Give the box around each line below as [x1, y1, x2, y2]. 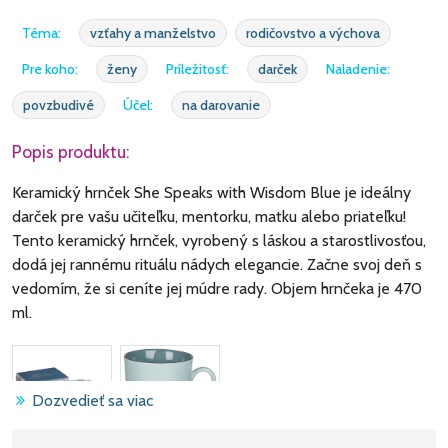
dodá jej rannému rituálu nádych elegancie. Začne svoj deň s [12, 254, 422, 274]
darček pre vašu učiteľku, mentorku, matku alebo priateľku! [12, 206, 406, 226]
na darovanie [182, 95, 260, 114]
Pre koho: [22, 59, 78, 78]
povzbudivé [23, 95, 94, 114]
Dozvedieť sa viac [32, 390, 153, 410]
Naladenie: [326, 59, 390, 78]
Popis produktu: [12, 140, 129, 162]
